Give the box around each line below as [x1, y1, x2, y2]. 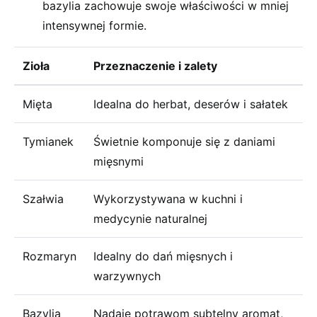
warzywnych [93, 269, 161, 283]
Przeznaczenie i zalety [93, 59, 217, 73]
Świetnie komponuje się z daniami [93, 134, 275, 149]
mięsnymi [93, 154, 144, 168]
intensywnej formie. [42, 18, 146, 33]
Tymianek [23, 134, 74, 149]
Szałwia [23, 192, 64, 206]
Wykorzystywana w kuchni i [93, 192, 243, 206]
